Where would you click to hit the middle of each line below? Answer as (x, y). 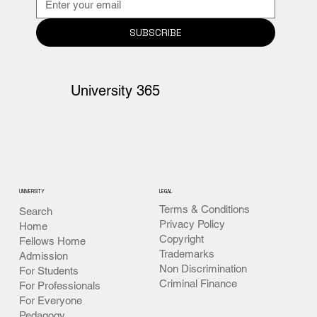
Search (35, 212)
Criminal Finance (198, 283)
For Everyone (50, 301)
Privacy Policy (192, 224)
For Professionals (59, 286)
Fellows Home (52, 241)
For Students (48, 271)
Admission (43, 256)
